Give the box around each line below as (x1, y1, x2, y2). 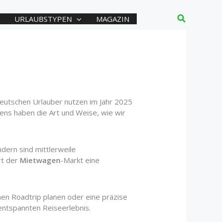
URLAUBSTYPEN (14, 13, 72, 24)
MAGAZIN (96, 13, 129, 24)
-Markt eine (60, 155, 100, 165)
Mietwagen (20, 155, 61, 165)
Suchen (176, 11, 208, 24)
